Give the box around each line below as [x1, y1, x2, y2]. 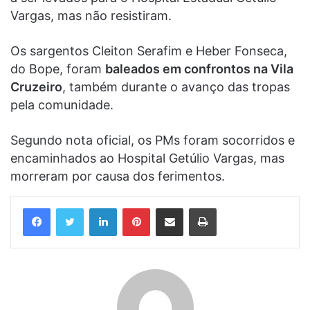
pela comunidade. [10, 98, 113, 113]
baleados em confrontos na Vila [105, 62, 293, 77]
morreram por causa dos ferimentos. [10, 169, 225, 184]
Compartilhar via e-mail [183, 202, 199, 214]
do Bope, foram [10, 62, 105, 77]
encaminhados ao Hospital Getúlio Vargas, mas [10, 151, 284, 166]
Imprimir [216, 202, 250, 214]
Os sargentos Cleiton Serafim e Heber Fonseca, [10, 44, 287, 59]
